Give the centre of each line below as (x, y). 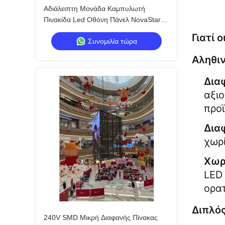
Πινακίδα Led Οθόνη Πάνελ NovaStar (102, 20)
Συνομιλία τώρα (113, 41)
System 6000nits (70, 31)
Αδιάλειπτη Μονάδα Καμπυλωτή (94, 9)
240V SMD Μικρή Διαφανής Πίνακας (101, 217)
